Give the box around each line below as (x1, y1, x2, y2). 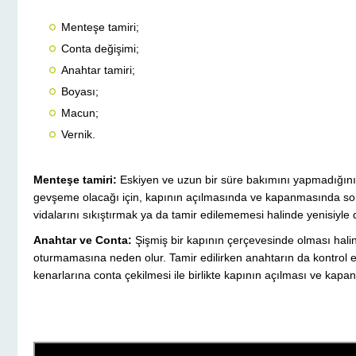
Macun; (61, 106, 99, 120)
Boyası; (61, 85, 99, 99)
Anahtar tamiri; (61, 64, 135, 77)
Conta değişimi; (61, 42, 139, 56)
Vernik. (61, 128, 95, 141)
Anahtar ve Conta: (33, 234, 132, 247)
